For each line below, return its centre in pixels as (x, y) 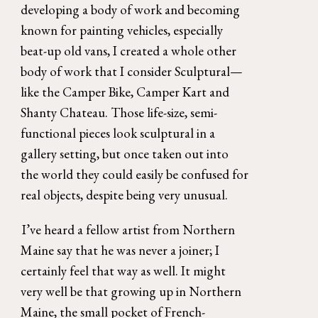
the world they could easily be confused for (135, 175)
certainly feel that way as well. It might (124, 271)
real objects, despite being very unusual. (126, 195)
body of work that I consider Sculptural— (132, 72)
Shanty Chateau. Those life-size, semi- (119, 113)
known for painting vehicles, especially (122, 31)
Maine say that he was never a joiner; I (120, 251)
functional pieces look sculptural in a (118, 133)
